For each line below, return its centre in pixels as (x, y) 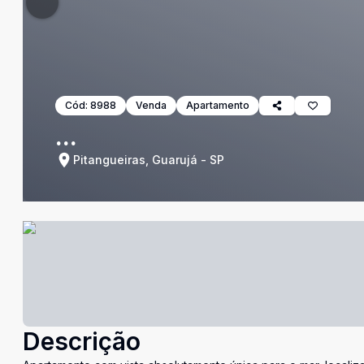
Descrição (82, 341)
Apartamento (218, 105)
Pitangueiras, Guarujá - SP (149, 160)
